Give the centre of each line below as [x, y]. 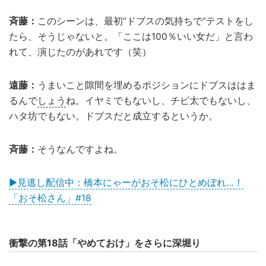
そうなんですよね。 [80, 150]
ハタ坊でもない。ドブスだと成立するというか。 [113, 116]
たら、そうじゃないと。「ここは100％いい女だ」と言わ [131, 37]
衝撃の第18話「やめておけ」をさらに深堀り [105, 243]
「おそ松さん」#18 [50, 198]
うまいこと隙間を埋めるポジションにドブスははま [147, 85]
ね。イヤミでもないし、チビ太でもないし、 [161, 101]
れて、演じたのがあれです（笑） [80, 52]
